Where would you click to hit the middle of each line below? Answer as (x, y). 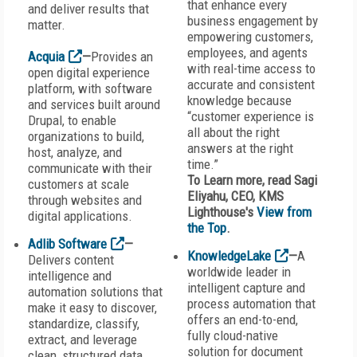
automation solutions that (95, 292)
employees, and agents (247, 53)
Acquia (46, 57)
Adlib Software (67, 244)
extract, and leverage (82, 339)
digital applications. (80, 216)
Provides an (122, 57)
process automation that (251, 304)
